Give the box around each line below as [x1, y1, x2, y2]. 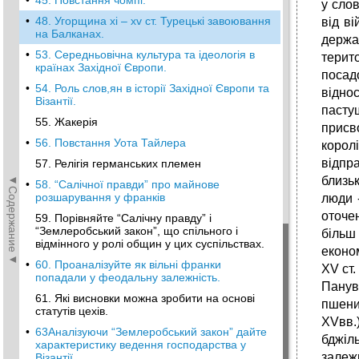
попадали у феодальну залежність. [35, 271, 220, 284]
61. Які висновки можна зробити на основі [35, 292, 255, 305]
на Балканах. [35, 27, 104, 40]
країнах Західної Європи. [35, 61, 167, 74]
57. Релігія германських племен [35, 157, 201, 170]
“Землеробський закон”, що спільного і [35, 224, 238, 237]
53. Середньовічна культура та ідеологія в [35, 48, 255, 61]
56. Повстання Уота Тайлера [35, 136, 186, 149]
